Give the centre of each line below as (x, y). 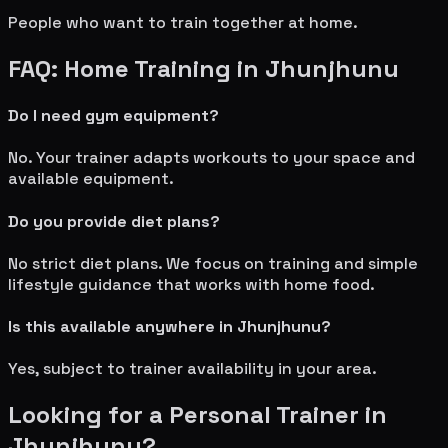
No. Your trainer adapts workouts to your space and (211, 158)
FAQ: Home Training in (136, 68)
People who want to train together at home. (183, 22)
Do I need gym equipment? (113, 116)
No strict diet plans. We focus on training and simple (213, 263)
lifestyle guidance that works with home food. (191, 284)
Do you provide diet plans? (114, 221)
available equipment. (91, 179)
